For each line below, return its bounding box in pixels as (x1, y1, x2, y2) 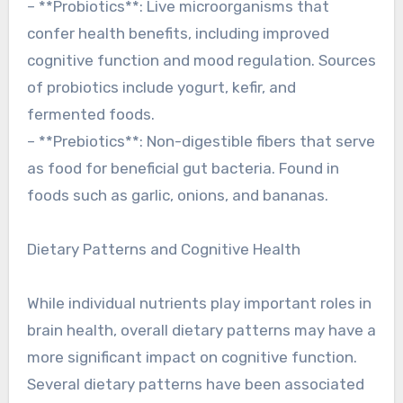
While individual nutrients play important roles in (26, 294, 372, 312)
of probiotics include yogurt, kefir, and (26, 78, 296, 96)
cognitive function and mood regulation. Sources (26, 51, 376, 69)
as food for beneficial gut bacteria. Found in (26, 159, 339, 177)
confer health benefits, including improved (26, 24, 329, 42)
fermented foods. (26, 105, 155, 123)
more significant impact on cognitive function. (26, 348, 357, 366)
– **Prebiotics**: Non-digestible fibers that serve (26, 132, 375, 150)
